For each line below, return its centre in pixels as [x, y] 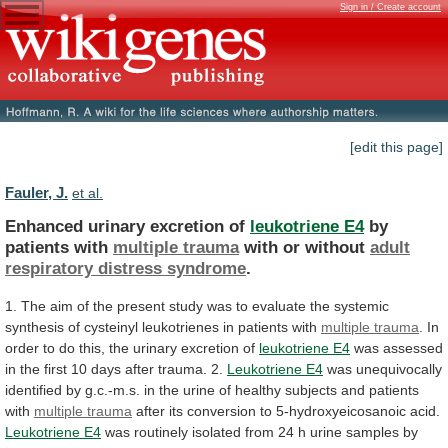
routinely [161, 431]
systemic [361, 305]
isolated [216, 431]
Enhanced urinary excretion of [127, 225]
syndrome [206, 267]
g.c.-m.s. [112, 389]
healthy [258, 389]
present [141, 305]
